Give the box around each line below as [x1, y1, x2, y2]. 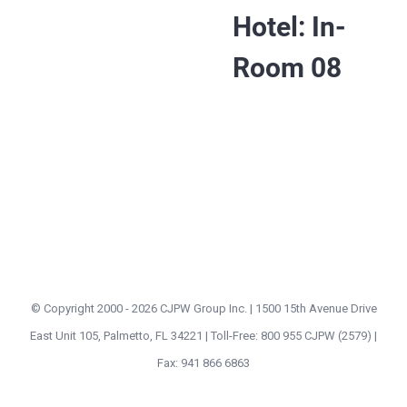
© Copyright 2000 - [30, 301, 132, 315]
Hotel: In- [233, 10, 346, 43]
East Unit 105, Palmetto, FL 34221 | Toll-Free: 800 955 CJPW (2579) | [30, 328, 377, 342]
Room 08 [233, 51, 342, 84]
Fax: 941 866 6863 [157, 355, 250, 370]
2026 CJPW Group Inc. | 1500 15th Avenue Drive [131, 301, 377, 315]
